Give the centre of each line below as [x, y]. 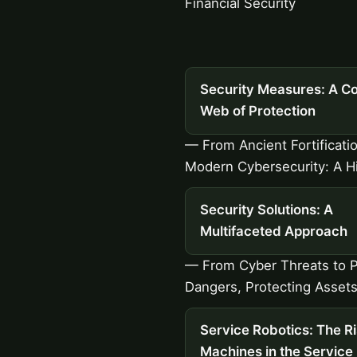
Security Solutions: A [266, 210]
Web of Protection [257, 111]
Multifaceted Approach [273, 231]
